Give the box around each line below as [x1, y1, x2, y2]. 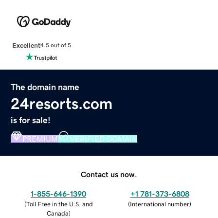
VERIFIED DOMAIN [70, 134, 138, 143]
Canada [46, 210, 69, 217]
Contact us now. [81, 170, 137, 178]
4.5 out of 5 [40, 42, 71, 49]
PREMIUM [22, 134, 58, 143]
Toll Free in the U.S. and [26, 200, 93, 207]
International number [130, 200, 189, 207]
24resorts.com [11, 95, 113, 111]
